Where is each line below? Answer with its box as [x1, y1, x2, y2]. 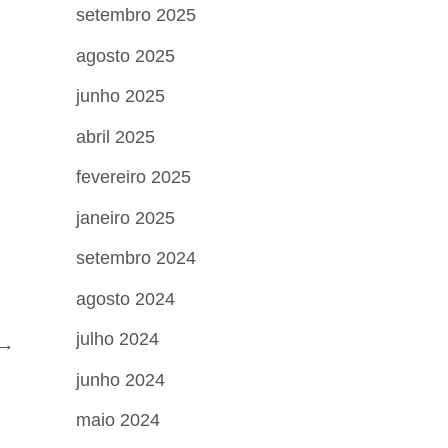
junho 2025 [76, 86, 165, 106]
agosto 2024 [76, 288, 175, 309]
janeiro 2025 [76, 207, 175, 228]
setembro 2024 [76, 248, 196, 268]
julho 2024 [76, 329, 159, 349]
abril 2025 [76, 126, 155, 147]
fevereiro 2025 [76, 167, 191, 187]
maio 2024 [76, 410, 160, 430]
